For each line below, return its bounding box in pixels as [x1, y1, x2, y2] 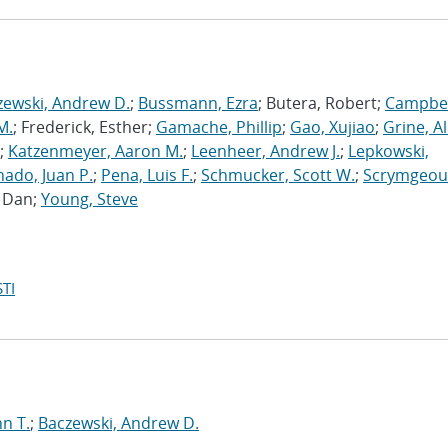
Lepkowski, [348, 140, 429, 162]
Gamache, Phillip [156, 116, 282, 138]
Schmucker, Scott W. [201, 164, 355, 186]
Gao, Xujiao [290, 116, 375, 138]
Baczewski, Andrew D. [38, 412, 199, 434]
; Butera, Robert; [258, 92, 385, 114]
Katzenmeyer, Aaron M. [8, 140, 183, 162]
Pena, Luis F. [101, 164, 193, 186]
